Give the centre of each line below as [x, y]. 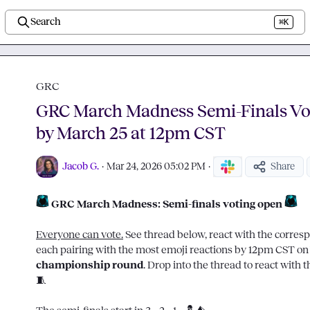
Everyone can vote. [80, 235]
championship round [90, 265]
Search [45, 22]
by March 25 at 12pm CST [131, 134]
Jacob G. [81, 166]
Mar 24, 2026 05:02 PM [156, 166]
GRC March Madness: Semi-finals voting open [167, 204]
